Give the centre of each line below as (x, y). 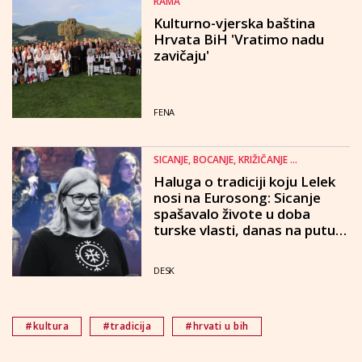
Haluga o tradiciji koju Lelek (244, 181)
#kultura (47, 326)
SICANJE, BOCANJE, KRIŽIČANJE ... (225, 160)
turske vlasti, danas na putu (244, 230)
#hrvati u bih (217, 326)
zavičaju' (181, 55)
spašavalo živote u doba (232, 214)
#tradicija (127, 326)
